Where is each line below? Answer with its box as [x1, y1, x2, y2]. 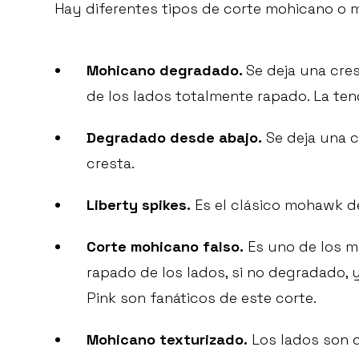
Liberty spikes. [87, 196, 191, 215]
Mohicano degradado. [87, 61, 246, 80]
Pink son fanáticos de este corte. [87, 288, 317, 308]
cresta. [87, 154, 135, 173]
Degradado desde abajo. [87, 128, 262, 147]
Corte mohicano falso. [87, 237, 244, 256]
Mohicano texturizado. [87, 330, 248, 349]
